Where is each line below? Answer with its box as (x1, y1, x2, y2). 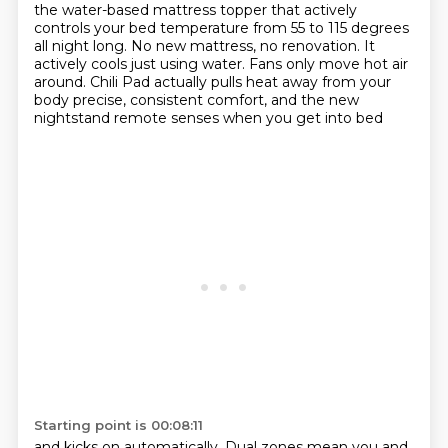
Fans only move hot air (248, 55, 408, 73)
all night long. (33, 37, 131, 55)
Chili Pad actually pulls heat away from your (89, 73, 391, 91)
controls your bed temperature (33, 19, 253, 37)
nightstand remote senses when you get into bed (33, 109, 383, 127)
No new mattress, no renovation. (130, 37, 364, 55)
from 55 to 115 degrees (252, 19, 409, 37)
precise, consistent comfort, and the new (72, 91, 359, 109)
